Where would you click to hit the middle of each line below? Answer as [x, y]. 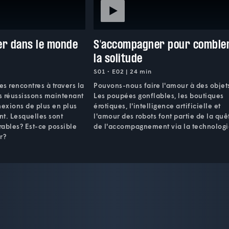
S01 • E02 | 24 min [123, 71]
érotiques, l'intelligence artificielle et [157, 106]
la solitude [118, 58]
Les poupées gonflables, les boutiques [159, 95]
